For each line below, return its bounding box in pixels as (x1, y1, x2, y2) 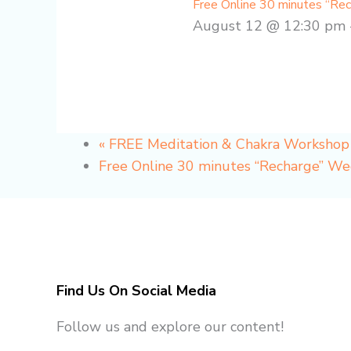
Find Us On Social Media (56, 280, 216, 300)
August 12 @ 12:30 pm (193, 16, 346, 35)
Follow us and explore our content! (56, 317, 284, 336)
